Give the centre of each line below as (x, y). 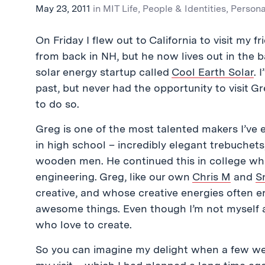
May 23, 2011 (63, 9)
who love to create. (84, 224)
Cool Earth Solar (213, 72)
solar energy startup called (104, 72)
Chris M (211, 177)
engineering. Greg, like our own (114, 177)
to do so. (57, 104)
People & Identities (184, 9)
